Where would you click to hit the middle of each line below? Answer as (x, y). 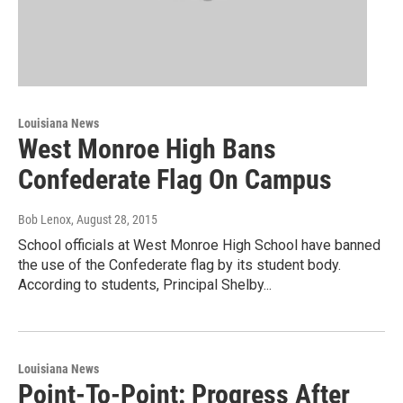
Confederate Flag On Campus (175, 179)
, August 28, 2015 (114, 219)
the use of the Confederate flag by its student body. (179, 264)
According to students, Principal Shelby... (145, 284)
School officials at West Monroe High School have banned (199, 245)
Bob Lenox (45, 219)
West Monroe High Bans (147, 148)
